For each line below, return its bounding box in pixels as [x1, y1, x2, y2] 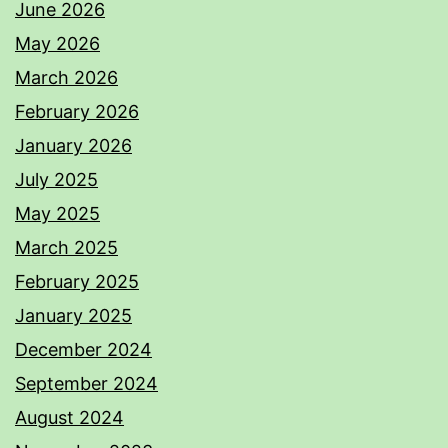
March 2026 [15, 67, 118, 89]
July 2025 [15, 169, 98, 191]
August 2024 [15, 407, 124, 429]
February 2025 [15, 271, 139, 293]
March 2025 [15, 237, 118, 259]
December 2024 [15, 339, 152, 361]
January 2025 [15, 305, 132, 327]
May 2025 [15, 203, 100, 225]
